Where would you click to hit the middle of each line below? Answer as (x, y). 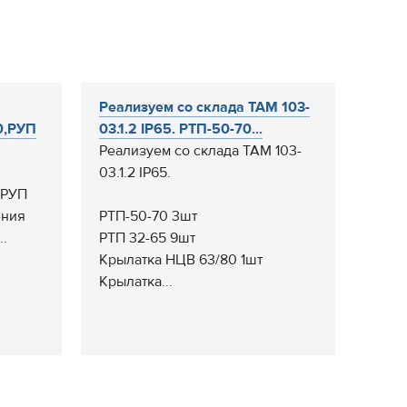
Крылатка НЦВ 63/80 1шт (181, 260)
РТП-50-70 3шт (148, 216)
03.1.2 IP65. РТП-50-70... (181, 129)
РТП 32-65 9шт (147, 238)
